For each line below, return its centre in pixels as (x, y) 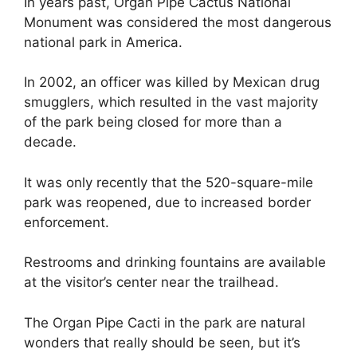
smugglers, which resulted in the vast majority (171, 102)
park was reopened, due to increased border (167, 202)
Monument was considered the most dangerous (178, 22)
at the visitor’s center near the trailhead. (151, 282)
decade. (50, 142)
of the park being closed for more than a (153, 122)
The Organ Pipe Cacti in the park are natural (165, 322)
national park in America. (103, 42)
